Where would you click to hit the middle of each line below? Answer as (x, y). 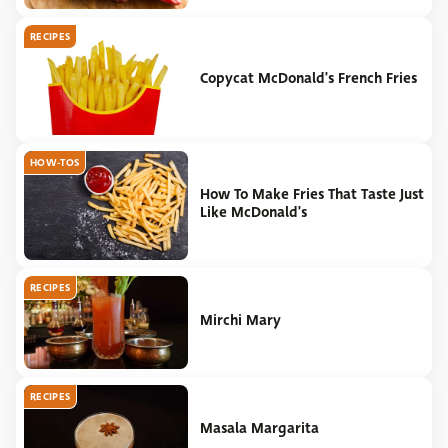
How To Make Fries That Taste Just (312, 193)
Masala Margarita (259, 428)
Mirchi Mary (240, 319)
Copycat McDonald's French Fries (308, 77)
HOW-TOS (55, 162)
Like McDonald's (253, 211)
